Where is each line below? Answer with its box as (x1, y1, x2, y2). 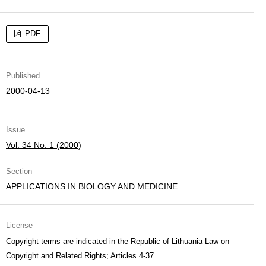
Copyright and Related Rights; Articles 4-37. (6, 251, 156, 260)
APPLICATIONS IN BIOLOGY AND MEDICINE (6, 182, 178, 191)
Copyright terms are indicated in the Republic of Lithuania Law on (6, 237, 229, 246)
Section (6, 167, 32, 176)
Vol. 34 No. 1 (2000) (6, 140, 81, 150)
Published (6, 71, 40, 80)
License (6, 221, 33, 230)
